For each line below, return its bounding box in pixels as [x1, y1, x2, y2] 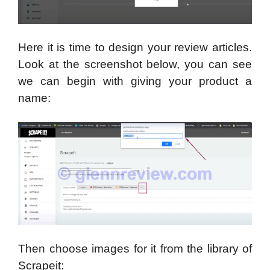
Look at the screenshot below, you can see [18, 58, 252, 71]
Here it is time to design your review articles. [18, 41, 252, 54]
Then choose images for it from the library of [18, 242, 252, 255]
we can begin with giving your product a [18, 75, 252, 88]
